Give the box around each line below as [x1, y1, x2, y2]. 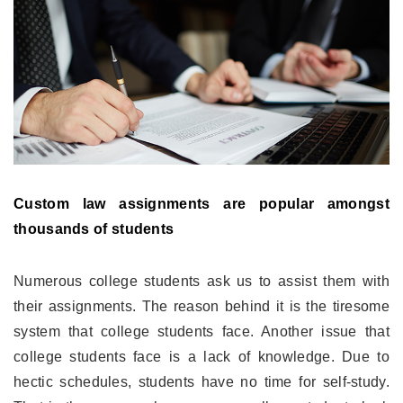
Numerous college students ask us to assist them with [13, 273, 390, 289]
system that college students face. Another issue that [13, 323, 390, 339]
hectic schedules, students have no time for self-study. [13, 373, 390, 390]
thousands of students [13, 220, 175, 237]
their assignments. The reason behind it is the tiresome [13, 298, 390, 314]
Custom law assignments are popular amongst [13, 195, 390, 211]
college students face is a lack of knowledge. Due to [13, 348, 390, 364]
